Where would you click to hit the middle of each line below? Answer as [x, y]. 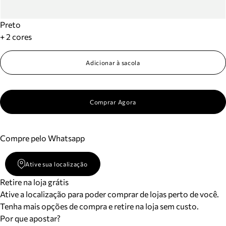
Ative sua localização [56, 164]
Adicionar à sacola [113, 63]
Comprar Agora [113, 102]
